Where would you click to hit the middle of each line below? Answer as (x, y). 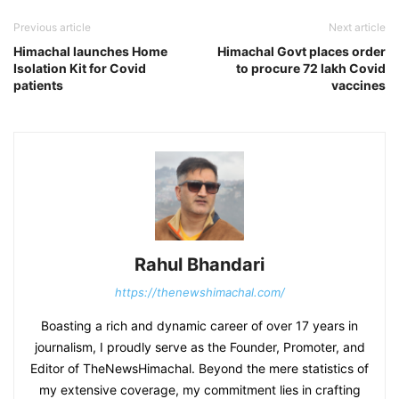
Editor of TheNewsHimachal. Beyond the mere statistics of (199, 369)
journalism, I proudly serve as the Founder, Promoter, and (199, 347)
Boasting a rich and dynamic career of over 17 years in (199, 326)
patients (38, 85)
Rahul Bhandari (199, 265)
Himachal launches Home (90, 52)
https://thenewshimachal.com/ (199, 293)
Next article (357, 28)
